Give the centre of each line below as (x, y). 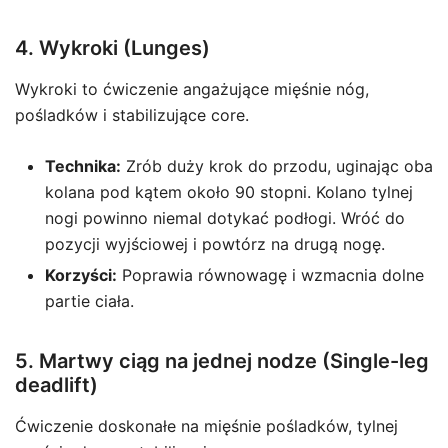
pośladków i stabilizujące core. (132, 115)
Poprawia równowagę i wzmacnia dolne (270, 275)
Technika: (83, 166)
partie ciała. (89, 301)
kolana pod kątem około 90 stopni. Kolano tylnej (229, 192)
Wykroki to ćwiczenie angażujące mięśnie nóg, (192, 89)
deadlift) (56, 385)
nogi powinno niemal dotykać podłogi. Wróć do (225, 218)
